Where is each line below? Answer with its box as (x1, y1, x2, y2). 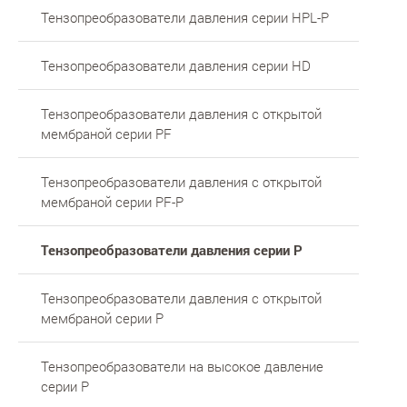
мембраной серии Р (41, 308, 164, 327)
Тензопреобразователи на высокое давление (41, 356, 323, 375)
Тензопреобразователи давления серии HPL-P (41, 7, 329, 26)
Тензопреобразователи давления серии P (41, 240, 303, 259)
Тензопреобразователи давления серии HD (41, 55, 311, 74)
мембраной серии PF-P (41, 192, 184, 211)
